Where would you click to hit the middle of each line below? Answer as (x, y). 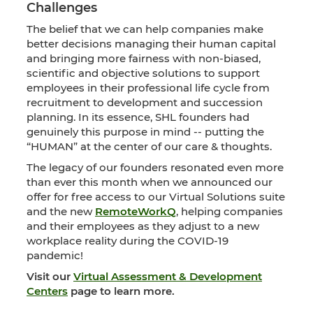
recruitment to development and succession (145, 102)
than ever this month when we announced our (150, 182)
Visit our (50, 277)
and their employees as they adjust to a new (143, 226)
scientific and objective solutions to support (143, 73)
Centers (47, 291)
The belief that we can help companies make (145, 29)
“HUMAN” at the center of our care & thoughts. (149, 146)
